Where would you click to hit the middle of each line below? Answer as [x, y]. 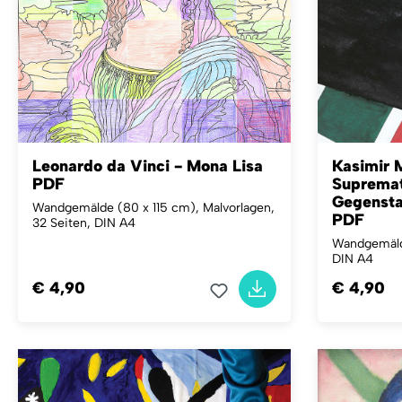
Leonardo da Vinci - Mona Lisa [148, 166]
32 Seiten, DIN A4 [84, 223]
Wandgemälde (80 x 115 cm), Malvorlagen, [153, 207]
